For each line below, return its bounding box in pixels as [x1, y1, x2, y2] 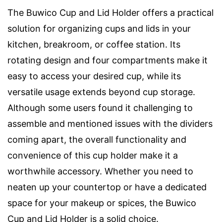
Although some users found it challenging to [7, 103, 193, 113]
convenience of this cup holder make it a [7, 150, 178, 161]
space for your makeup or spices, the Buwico [7, 198, 196, 209]
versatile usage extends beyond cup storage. [7, 87, 195, 98]
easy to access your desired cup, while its [7, 71, 181, 82]
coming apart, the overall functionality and [7, 134, 186, 145]
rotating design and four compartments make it [7, 55, 208, 66]
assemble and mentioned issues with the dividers [7, 118, 213, 129]
